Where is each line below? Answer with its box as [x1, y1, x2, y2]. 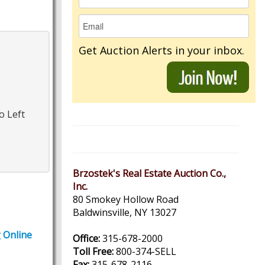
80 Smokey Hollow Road [73, 193, 179, 206]
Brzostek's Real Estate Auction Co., [73, 167, 226, 180]
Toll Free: [73, 245, 114, 258]
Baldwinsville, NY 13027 [73, 206, 176, 219]
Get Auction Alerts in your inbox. [79, 43, 244, 57]
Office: [73, 232, 100, 245]
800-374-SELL [114, 245, 176, 258]
